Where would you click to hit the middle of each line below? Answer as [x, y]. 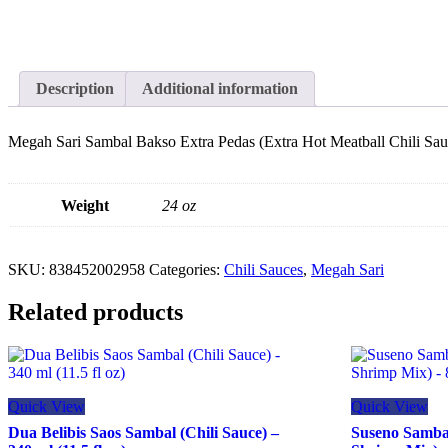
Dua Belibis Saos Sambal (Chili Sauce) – [143, 432]
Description [75, 88]
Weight [85, 205]
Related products [95, 311]
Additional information [220, 88]
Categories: [186, 269]
